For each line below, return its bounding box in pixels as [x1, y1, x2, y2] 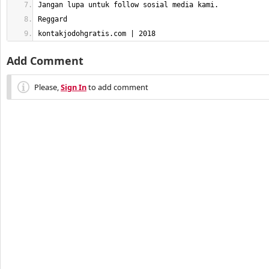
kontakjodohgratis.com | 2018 [38, 29, 156, 38]
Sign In [61, 82, 86, 92]
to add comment [86, 82, 148, 92]
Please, [34, 82, 61, 92]
